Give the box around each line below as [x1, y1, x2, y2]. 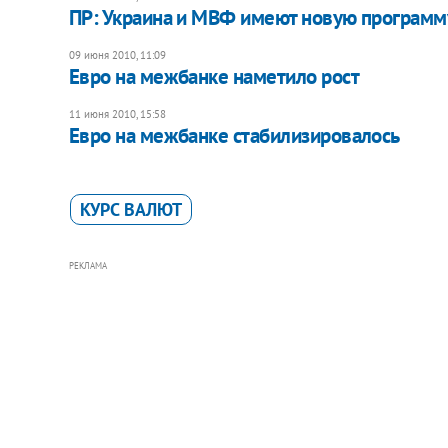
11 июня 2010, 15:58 [68, 106, 166, 121]
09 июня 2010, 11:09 [68, 47, 166, 62]
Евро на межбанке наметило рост [68, 62, 359, 90]
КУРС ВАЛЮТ [79, 197, 182, 221]
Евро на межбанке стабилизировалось [68, 121, 400, 149]
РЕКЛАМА [68, 259, 107, 271]
